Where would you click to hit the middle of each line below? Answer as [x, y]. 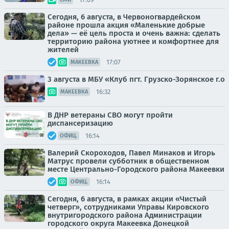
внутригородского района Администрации [125, 215]
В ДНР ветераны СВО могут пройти [110, 115]
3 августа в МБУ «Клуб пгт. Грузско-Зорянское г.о [136, 79]
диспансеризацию [80, 123]
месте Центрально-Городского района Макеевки [136, 169]
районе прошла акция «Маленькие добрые [126, 25]
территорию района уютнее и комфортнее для [133, 42]
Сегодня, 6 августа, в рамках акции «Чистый [127, 199]
